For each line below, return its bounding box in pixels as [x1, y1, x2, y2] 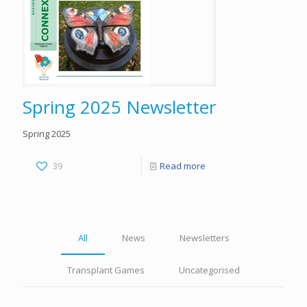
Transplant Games [67, 264, 145, 276]
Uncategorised [179, 264, 240, 276]
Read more [160, 160, 206, 172]
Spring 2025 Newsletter [23, 95, 216, 119]
